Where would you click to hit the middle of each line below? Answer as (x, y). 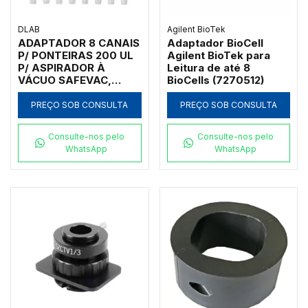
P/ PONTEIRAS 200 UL (76, 55)
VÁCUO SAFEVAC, (65, 80)
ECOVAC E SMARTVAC (76, 92)
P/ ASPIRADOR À (62, 67)
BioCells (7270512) (215, 80)
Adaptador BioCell (215, 43)
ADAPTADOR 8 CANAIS (79, 43)
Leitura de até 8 (208, 67)
